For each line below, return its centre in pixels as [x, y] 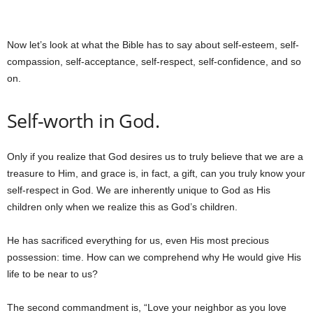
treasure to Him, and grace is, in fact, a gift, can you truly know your [156, 173]
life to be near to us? [52, 274]
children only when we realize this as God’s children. [122, 207]
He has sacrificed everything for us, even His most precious [138, 240]
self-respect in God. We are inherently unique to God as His [139, 190]
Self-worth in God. [83, 121]
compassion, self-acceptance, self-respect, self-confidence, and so [154, 61]
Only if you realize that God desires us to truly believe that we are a [155, 156]
